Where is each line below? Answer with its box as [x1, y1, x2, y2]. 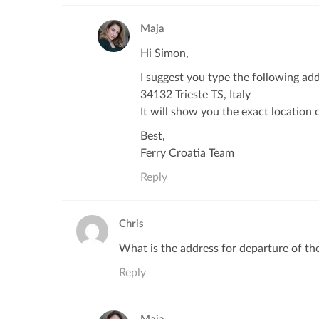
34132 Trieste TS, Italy [140, 89, 251, 100]
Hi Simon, [140, 48, 189, 59]
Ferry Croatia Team [140, 147, 234, 159]
